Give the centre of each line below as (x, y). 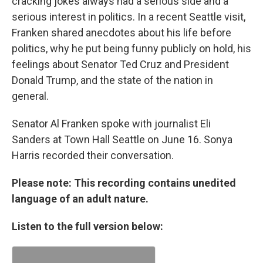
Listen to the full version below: (87, 227)
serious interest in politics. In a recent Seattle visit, (129, 17)
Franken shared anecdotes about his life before (122, 33)
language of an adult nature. (80, 199)
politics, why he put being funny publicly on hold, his (131, 49)
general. (30, 96)
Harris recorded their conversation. (93, 156)
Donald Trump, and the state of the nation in (112, 80)
